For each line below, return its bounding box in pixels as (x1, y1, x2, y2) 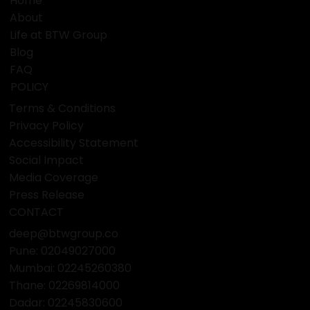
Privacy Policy (9, 117, 84, 134)
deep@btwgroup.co (9, 225, 119, 241)
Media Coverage (9, 169, 99, 185)
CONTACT (9, 203, 64, 220)
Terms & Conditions (9, 100, 116, 116)
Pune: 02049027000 (9, 242, 116, 259)
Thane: (9, 277, 49, 293)
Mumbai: (9, 259, 58, 276)
